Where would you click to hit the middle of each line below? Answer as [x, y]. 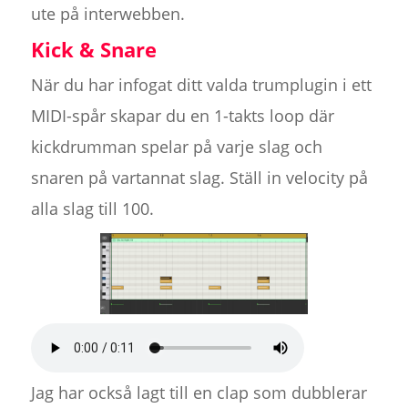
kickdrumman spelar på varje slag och [176, 147]
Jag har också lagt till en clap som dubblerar [199, 393]
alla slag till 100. [92, 209]
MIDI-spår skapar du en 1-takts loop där [182, 116]
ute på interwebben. [107, 14]
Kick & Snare [93, 50]
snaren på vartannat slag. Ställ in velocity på [199, 178]
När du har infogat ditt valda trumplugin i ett [201, 85]
